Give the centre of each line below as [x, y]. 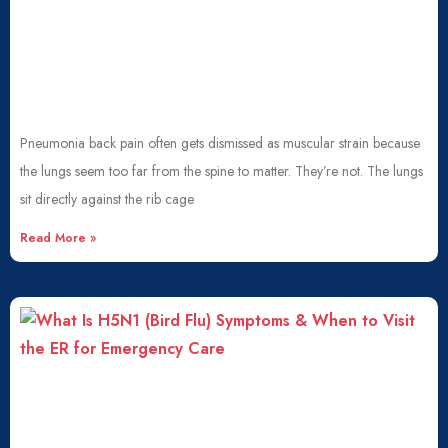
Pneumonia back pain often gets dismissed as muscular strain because [220, 143]
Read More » [58, 238]
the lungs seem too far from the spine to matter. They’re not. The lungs [221, 171]
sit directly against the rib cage [107, 199]
